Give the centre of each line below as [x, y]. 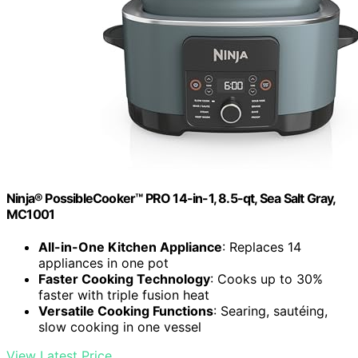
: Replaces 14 [262, 247]
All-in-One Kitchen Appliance [130, 247]
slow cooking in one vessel [120, 327]
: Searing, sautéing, [270, 311]
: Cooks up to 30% [267, 279]
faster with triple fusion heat [124, 295]
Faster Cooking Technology [124, 279]
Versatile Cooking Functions [126, 311]
